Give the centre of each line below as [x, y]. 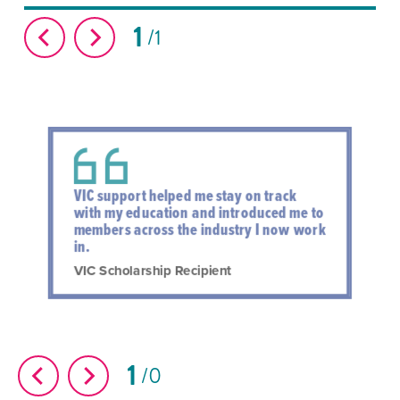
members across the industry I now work [200, 229]
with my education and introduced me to [199, 212]
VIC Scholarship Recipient [152, 271]
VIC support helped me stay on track [185, 195]
